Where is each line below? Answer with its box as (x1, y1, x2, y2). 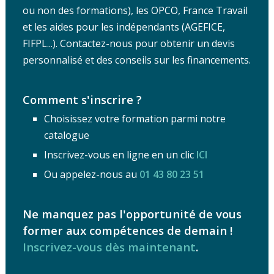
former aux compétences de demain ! (22, 222, 232, 238)
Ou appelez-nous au (43, 167, 139, 181)
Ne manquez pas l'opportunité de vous (22, 206, 242, 221)
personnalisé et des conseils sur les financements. (22, 53, 251, 67)
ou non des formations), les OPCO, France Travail (22, 3, 248, 17)
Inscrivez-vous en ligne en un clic (43, 147, 196, 161)
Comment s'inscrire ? (22, 91, 142, 107)
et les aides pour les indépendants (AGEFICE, (22, 20, 225, 34)
